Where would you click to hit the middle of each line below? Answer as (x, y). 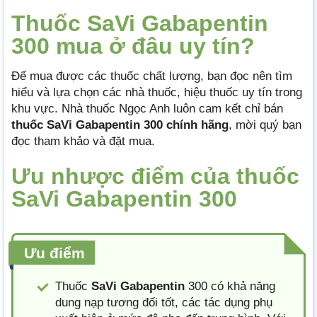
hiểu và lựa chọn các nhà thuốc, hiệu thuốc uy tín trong (157, 92)
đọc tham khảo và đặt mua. (83, 141)
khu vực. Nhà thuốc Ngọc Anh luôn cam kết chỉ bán (147, 108)
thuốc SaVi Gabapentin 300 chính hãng (120, 125)
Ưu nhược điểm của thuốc (155, 176)
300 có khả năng (230, 286)
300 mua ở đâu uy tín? (133, 46)
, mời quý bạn (265, 125)
